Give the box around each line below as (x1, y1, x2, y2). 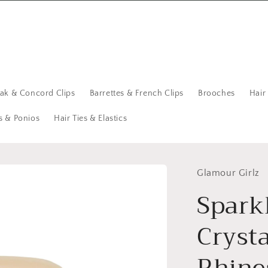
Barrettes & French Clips (89, 89, 184, 98)
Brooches (198, 89, 235, 98)
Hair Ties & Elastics (54, 114, 127, 123)
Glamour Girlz (197, 167, 260, 178)
